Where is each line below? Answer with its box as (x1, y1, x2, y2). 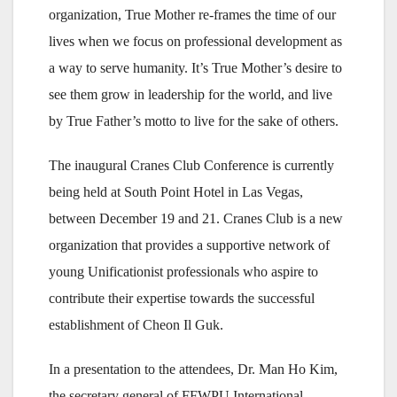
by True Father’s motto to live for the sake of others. (49, 113, 339, 129)
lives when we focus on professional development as (49, 34, 342, 50)
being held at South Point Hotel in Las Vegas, (49, 184, 303, 200)
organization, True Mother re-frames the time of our (49, 7, 336, 23)
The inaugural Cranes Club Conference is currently (49, 158, 334, 174)
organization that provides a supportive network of (49, 237, 330, 253)
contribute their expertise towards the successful (49, 291, 315, 307)
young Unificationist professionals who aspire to (49, 264, 318, 280)
